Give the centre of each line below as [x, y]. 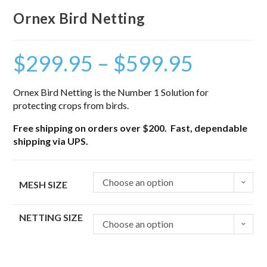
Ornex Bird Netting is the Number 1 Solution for [111, 92]
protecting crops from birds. [71, 105]
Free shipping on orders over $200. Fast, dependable [131, 128]
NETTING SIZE [51, 218]
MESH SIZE [44, 185]
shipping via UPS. [51, 141]
